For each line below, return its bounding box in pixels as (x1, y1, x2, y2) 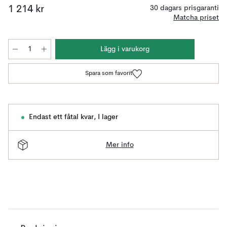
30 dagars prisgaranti (150, 5, 219, 12)
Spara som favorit (85, 70, 132, 77)
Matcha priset (173, 14, 219, 21)
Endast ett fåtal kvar (29, 113, 94, 121)
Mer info (105, 141, 134, 148)
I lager (98, 113, 118, 121)
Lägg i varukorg (100, 46, 149, 53)
